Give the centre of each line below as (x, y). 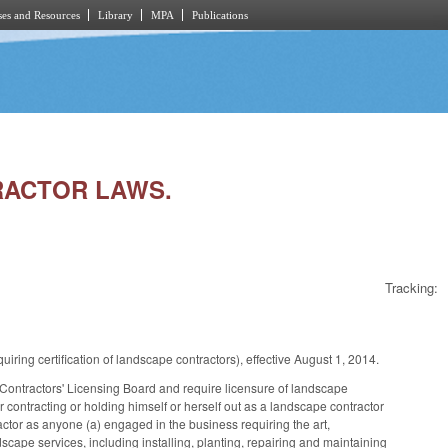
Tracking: (411, 288)
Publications (220, 15)
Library (115, 15)
